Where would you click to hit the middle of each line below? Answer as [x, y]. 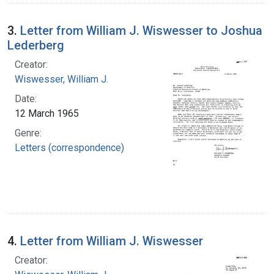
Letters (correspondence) [69, 147]
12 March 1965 [47, 113]
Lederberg [36, 45]
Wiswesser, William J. [61, 79]
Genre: [28, 133]
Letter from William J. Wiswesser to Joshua [141, 30]
